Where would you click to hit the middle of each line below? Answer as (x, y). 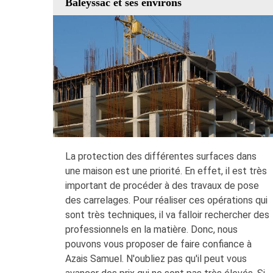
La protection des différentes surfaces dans (161, 156)
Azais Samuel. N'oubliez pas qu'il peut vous (156, 258)
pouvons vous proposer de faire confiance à (158, 244)
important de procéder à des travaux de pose (162, 185)
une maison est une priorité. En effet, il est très (166, 171)
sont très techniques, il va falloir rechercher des (167, 214)
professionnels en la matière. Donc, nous (151, 229)
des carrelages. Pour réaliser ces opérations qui (166, 200)
